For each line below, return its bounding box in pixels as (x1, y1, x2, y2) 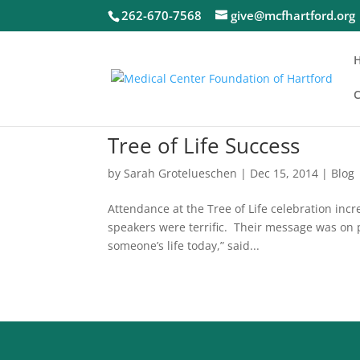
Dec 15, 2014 (250, 166, 319, 181)
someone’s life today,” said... (108, 238, 260, 253)
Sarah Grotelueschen (124, 166, 238, 181)
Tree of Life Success (108, 131, 301, 160)
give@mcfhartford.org (231, 7, 356, 24)
